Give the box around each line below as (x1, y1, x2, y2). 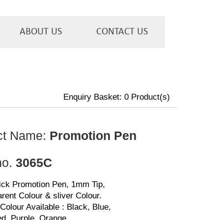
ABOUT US (20, 27, 62, 37)
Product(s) (129, 92, 170, 102)
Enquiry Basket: (63, 92, 124, 102)
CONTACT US (96, 27, 148, 37)
